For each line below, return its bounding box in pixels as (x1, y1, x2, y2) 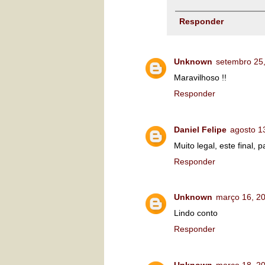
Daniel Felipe (174, 124, 227, 134)
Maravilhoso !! (174, 73, 227, 83)
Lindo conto (174, 208, 218, 218)
